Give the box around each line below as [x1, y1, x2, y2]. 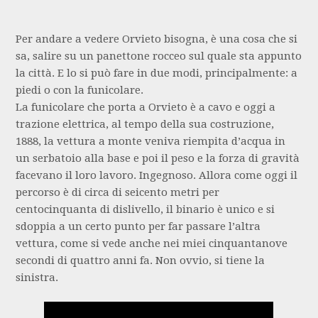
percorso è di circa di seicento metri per [16, 185, 220, 199]
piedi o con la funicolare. [16, 83, 144, 97]
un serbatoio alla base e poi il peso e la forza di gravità [16, 151, 300, 165]
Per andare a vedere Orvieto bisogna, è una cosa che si [16, 32, 298, 45]
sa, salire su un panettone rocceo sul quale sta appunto [16, 49, 302, 62]
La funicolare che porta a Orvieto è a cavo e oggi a [16, 100, 276, 114]
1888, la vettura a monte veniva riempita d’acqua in [16, 134, 286, 148]
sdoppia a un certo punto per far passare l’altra [16, 219, 261, 233]
